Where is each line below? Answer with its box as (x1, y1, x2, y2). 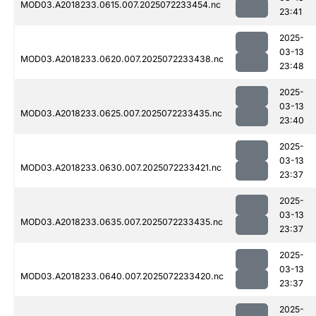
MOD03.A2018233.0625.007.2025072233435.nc (20, 108, 222, 119)
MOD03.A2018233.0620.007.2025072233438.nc (20, 54, 224, 65)
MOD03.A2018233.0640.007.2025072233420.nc (20, 271, 224, 282)
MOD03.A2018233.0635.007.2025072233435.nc (20, 217, 223, 228)
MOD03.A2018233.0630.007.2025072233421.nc (20, 162, 221, 174)
